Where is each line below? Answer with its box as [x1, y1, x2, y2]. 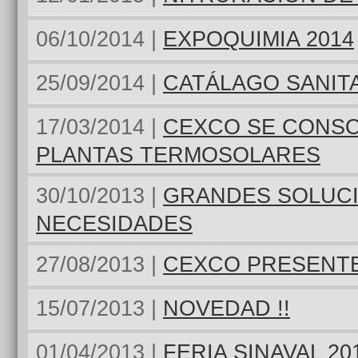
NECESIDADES [36, 212, 193, 236]
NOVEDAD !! [163, 296, 290, 320]
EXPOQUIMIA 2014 [163, 27, 354, 51]
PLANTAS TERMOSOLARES [36, 143, 320, 167]
